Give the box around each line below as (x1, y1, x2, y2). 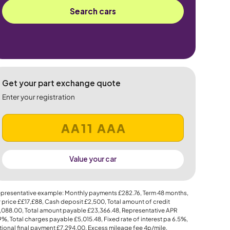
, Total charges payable (7, 215, 74, 223)
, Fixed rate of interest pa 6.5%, (101, 215, 188, 223)
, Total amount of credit (104, 198, 170, 206)
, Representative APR (119, 206, 177, 215)
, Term (140, 189, 157, 197)
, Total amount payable (22, 206, 87, 215)
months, (164, 189, 188, 197)
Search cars (69, 6, 116, 16)
